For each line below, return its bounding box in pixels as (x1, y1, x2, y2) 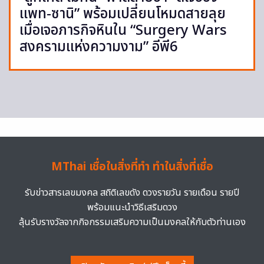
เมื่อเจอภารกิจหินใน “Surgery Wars (19, 19, 227, 41)
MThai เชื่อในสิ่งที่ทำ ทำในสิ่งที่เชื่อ (51, 158, 213, 176)
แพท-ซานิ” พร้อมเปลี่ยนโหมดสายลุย (19, 3, 226, 25)
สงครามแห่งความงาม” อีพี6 (19, 36, 178, 58)
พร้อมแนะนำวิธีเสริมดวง (87, 200, 177, 214)
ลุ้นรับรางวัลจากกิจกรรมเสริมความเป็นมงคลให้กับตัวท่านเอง (18, 214, 246, 229)
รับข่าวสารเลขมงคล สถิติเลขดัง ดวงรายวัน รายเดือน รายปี (25, 185, 239, 200)
